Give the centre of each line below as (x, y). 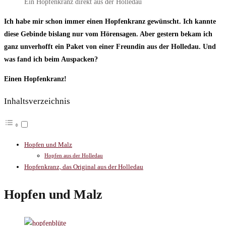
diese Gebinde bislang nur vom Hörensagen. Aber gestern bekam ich (108, 34)
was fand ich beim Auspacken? (51, 60)
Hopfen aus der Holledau (74, 156)
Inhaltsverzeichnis (37, 101)
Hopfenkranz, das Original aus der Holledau (84, 167)
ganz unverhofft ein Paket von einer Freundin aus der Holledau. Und (110, 47)
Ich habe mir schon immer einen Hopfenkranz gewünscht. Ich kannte (110, 22)
